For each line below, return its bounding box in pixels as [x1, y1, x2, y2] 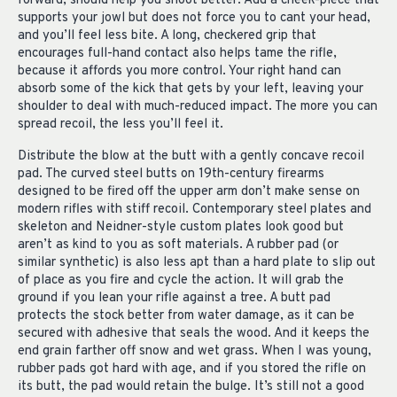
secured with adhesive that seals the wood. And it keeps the [18, 325, 370, 343]
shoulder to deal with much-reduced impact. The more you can [18, 97, 378, 115]
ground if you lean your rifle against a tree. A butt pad [18, 290, 331, 307]
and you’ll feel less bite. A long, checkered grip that [18, 27, 316, 44]
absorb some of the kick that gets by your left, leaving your [18, 80, 363, 97]
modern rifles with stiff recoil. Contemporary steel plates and [18, 201, 371, 219]
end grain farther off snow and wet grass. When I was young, [18, 343, 371, 361]
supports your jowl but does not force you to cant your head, [18, 9, 370, 27]
